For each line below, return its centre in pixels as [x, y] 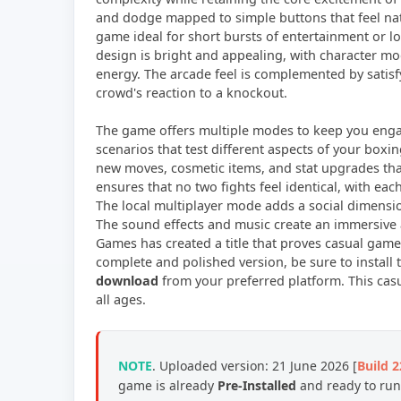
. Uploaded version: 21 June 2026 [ [255, 366]
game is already [168, 386]
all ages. [121, 300]
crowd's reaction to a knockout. [192, 93]
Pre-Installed [257, 386]
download [127, 281]
